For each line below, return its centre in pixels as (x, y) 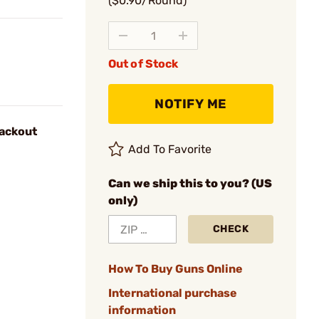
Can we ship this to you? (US (190, 183)
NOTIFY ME (191, 104)
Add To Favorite (170, 149)
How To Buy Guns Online (176, 269)
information (142, 310)
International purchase (173, 293)
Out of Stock (143, 64)
